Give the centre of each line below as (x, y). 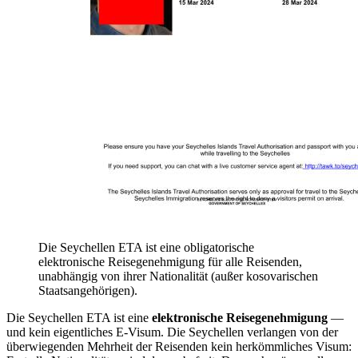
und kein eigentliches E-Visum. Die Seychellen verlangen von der (172, 332)
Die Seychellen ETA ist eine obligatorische (146, 247)
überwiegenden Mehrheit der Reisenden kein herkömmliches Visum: (179, 346)
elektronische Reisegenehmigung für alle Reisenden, (170, 261)
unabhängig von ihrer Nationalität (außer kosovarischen (178, 276)
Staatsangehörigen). (88, 290)
